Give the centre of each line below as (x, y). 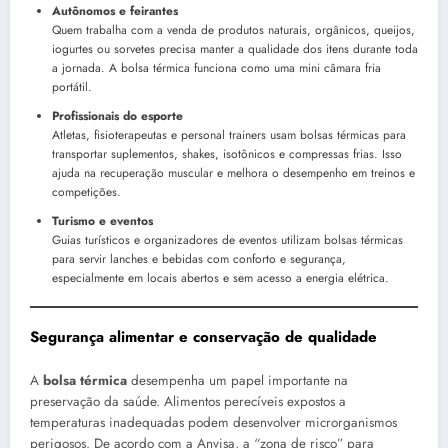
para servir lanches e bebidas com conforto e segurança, (199, 258)
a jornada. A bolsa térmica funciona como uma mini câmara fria (216, 67)
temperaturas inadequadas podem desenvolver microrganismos (213, 423)
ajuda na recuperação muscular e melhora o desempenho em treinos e (233, 172)
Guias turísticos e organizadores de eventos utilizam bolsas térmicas (227, 239)
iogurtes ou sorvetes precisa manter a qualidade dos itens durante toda (235, 48)
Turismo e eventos (102, 220)
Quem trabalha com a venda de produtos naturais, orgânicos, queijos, (233, 29)
